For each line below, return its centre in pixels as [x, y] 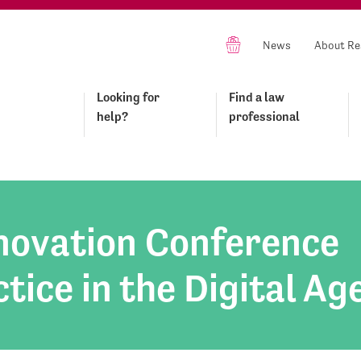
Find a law [257, 97]
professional [264, 116]
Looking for [128, 97]
